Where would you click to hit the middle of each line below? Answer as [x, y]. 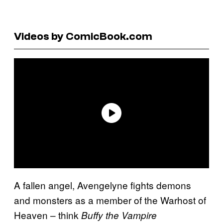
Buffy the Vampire [119, 215]
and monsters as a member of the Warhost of [110, 200]
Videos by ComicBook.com [83, 36]
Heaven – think [48, 215]
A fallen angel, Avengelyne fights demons [103, 185]
